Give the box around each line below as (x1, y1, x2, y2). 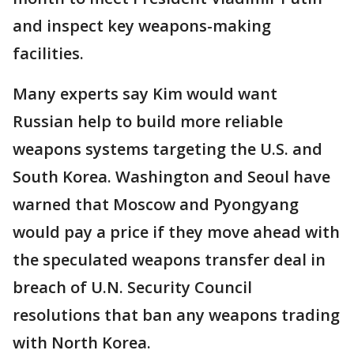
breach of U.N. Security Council (13, 276, 252, 298)
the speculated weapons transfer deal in (13, 248, 326, 270)
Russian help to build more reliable (13, 110, 283, 132)
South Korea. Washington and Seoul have (13, 165, 330, 187)
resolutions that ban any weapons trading (13, 303, 340, 326)
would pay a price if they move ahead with (13, 220, 340, 243)
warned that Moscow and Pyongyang (13, 193, 299, 215)
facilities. (13, 42, 84, 64)
